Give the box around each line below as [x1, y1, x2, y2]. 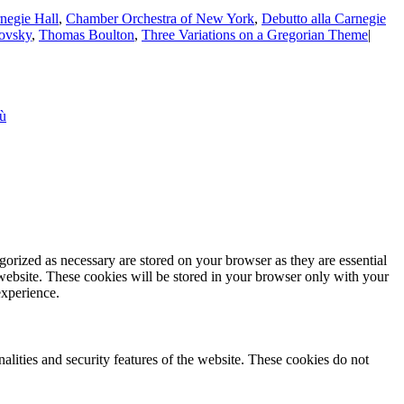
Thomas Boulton [39, 26, 134, 42]
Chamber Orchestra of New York [66, 10, 254, 26]
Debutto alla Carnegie [262, 10, 386, 26]
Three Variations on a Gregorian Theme [142, 26, 368, 42]
